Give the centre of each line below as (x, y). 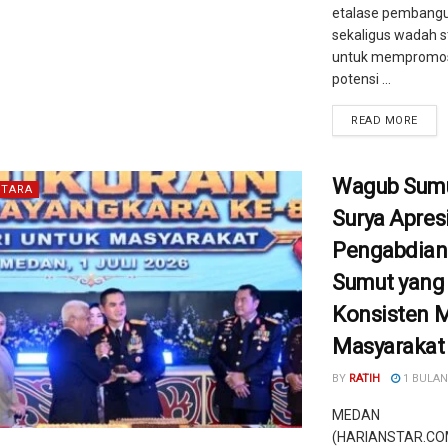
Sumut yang (388, 282)
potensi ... (361, 79)
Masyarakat (388, 346)
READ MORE (384, 120)
